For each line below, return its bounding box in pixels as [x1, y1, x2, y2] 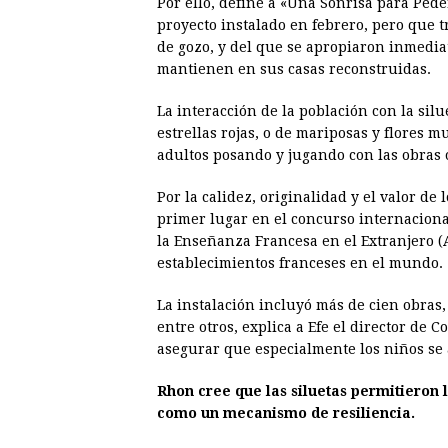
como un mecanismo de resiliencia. [157, 405, 415, 422]
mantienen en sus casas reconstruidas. [157, 61, 431, 78]
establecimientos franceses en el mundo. [157, 255, 443, 272]
